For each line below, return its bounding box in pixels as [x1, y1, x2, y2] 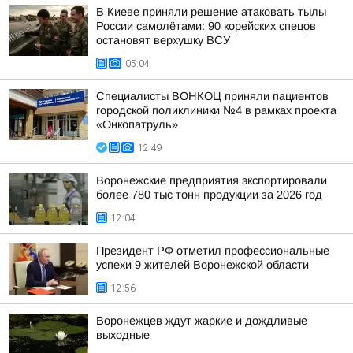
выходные [96, 329, 150, 341]
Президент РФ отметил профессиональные [96, 244, 329, 257]
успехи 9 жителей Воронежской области [96, 258, 309, 271]
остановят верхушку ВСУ [96, 34, 230, 46]
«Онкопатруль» [96, 118, 178, 131]
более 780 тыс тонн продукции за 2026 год [96, 188, 322, 201]
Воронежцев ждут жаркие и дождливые [96, 314, 307, 327]
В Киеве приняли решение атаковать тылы [96, 6, 326, 18]
